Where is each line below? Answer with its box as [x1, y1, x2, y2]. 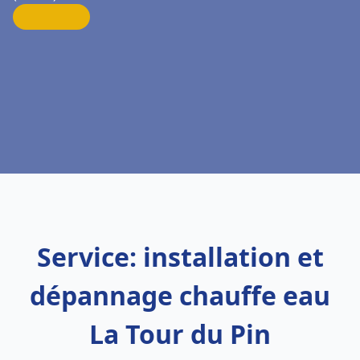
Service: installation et [36, 239, 324, 274]
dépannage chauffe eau [30, 278, 330, 313]
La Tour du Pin [89, 317, 271, 351]
